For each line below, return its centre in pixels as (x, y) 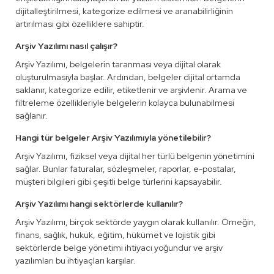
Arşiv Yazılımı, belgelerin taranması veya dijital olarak (118, 64)
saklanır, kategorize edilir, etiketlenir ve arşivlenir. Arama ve (131, 90)
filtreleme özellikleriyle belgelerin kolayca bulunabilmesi (125, 103)
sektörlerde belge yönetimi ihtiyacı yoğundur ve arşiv (119, 248)
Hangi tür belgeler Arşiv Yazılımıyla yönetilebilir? (113, 138)
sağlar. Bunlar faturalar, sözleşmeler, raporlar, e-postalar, (126, 169)
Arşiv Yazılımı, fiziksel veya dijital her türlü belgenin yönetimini (135, 156)
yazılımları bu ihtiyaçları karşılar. (76, 261)
